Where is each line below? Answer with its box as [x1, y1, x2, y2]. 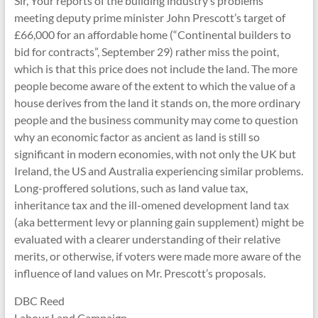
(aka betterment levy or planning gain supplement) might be [13, 215, 304, 229]
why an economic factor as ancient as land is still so [13, 130, 260, 143]
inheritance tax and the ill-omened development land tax [13, 198, 289, 212]
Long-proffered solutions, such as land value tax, [13, 181, 248, 194]
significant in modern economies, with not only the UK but [13, 147, 296, 160]
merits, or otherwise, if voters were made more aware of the [13, 249, 301, 263]
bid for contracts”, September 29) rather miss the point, [13, 45, 279, 58]
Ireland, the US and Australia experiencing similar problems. [13, 164, 303, 177]
